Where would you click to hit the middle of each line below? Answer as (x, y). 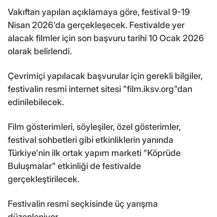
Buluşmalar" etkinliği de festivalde (74, 166)
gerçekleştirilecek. (44, 179)
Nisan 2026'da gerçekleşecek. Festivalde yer (96, 25)
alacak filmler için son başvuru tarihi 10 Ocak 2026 (106, 38)
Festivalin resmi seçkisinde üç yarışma (83, 203)
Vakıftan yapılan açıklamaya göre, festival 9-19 (99, 12)
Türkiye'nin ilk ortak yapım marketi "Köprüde (94, 153)
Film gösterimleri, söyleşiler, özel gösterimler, (94, 126)
